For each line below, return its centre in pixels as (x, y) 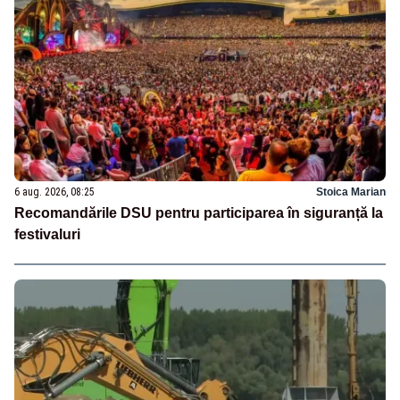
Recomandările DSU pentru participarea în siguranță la (199, 212)
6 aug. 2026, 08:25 (54, 192)
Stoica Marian (351, 192)
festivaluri (47, 234)
